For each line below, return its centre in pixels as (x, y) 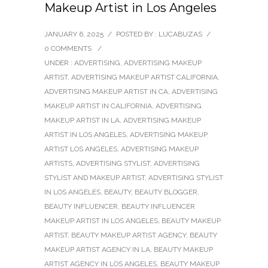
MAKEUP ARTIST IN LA (82, 121)
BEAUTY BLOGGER (166, 192)
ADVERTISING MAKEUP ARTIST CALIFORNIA (144, 77)
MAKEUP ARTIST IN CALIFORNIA (98, 106)
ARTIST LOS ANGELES (81, 149)
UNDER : (59, 63)
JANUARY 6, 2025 (74, 34)
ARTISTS (58, 164)
